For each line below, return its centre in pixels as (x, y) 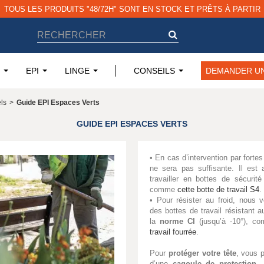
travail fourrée (173, 232)
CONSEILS (154, 71)
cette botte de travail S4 (218, 189)
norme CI (177, 221)
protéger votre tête (202, 253)
